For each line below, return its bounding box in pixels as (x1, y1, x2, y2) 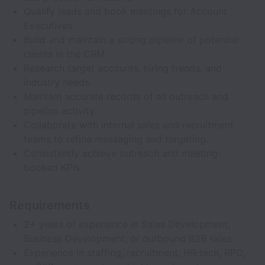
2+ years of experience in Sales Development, (24, 218, 230, 230)
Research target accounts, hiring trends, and (24, 62, 222, 74)
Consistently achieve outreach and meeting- (24, 147, 222, 159)
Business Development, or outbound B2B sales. (24, 232, 234, 244)
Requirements (9, 198, 90, 212)
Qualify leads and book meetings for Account (24, 5, 227, 17)
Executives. (24, 20, 75, 31)
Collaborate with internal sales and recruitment (24, 119, 234, 131)
